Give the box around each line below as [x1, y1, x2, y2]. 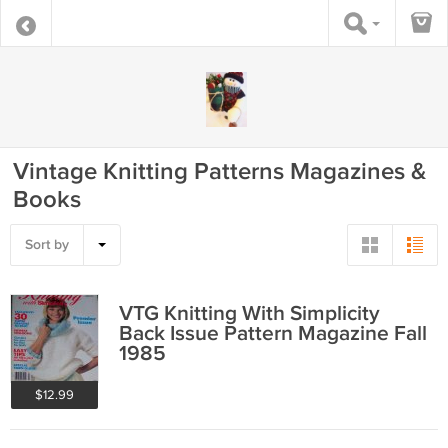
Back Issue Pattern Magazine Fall [119, 321, 427, 346]
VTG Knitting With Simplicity [119, 301, 380, 326]
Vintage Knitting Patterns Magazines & [13, 157, 426, 186]
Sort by [25, 236, 69, 253]
